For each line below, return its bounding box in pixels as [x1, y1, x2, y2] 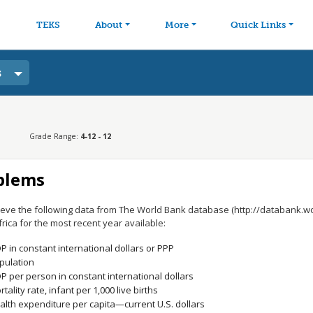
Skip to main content [155, 3, 257, 17]
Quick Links [231, 20, 286, 30]
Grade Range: [29, 131, 80, 141]
